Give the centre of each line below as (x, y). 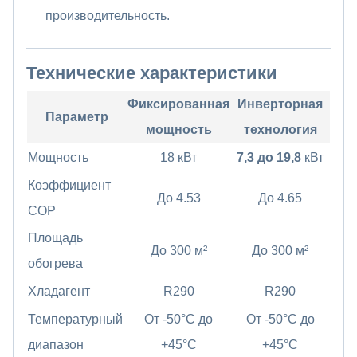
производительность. (108, 16)
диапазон (56, 345)
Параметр (77, 117)
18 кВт (178, 158)
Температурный (75, 320)
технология (280, 130)
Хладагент (59, 292)
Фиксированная (178, 104)
